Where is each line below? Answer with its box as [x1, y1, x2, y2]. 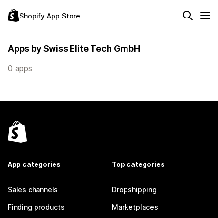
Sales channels [8, 185, 58, 194]
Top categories [112, 160, 165, 168]
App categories [8, 160, 61, 168]
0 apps [8, 63, 32, 73]
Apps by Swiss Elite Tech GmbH [8, 43, 140, 54]
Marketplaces [112, 203, 158, 211]
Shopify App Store [19, 11, 80, 20]
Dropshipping [112, 185, 157, 194]
